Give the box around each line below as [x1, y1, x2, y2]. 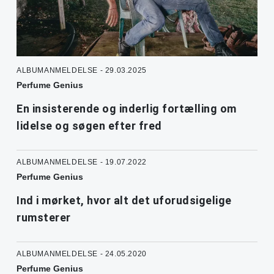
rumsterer [17, 211, 71, 224]
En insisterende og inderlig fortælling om [17, 102, 237, 116]
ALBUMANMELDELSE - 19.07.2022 [17, 158, 147, 167]
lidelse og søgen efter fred [17, 119, 162, 133]
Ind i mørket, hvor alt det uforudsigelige [17, 194, 232, 207]
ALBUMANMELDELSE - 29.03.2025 [17, 66, 147, 75]
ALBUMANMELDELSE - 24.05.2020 [17, 250, 147, 259]
